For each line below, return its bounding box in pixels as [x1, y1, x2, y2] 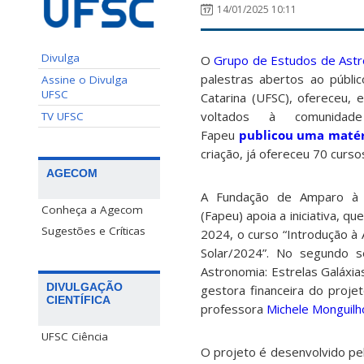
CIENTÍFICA [46, 292, 110, 306]
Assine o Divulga [41, 71, 128, 87]
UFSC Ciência [41, 328, 108, 344]
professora [201, 301, 266, 318]
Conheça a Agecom [41, 201, 143, 217]
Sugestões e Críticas [41, 223, 145, 238]
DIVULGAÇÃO [46, 279, 123, 293]
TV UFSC [41, 108, 84, 123]
